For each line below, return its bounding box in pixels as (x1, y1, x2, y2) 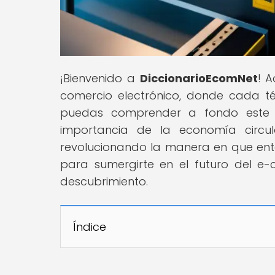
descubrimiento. (60, 173, 148, 189)
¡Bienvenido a (60, 70, 140, 86)
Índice (73, 219, 106, 234)
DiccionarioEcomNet (139, 70, 258, 86)
